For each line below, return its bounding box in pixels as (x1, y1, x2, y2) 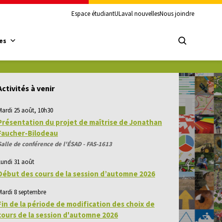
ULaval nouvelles (114, 9, 160, 18)
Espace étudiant (71, 9, 114, 18)
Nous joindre (160, 9, 194, 18)
